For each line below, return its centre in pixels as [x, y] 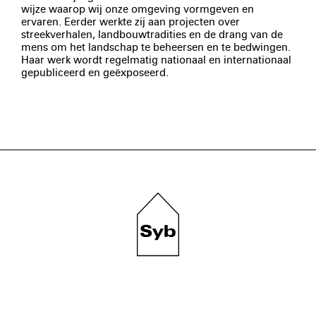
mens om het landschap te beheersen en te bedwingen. [156, 48]
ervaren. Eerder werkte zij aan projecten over [130, 22]
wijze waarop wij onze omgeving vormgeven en [138, 10]
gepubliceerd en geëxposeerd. [95, 73]
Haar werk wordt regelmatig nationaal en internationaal [156, 60]
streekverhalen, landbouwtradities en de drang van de [152, 35]
